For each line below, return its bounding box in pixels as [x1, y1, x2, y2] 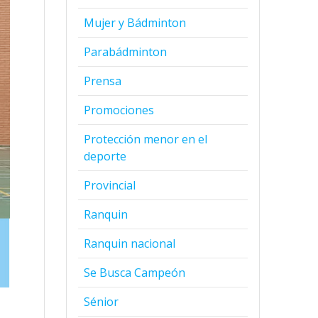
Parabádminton [84, 43, 168, 60]
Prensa [84, 72, 122, 89]
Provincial [84, 177, 136, 193]
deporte [84, 148, 127, 164]
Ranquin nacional [84, 235, 176, 251]
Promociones [84, 102, 155, 118]
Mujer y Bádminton [84, 14, 187, 31]
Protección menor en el [84, 131, 208, 147]
